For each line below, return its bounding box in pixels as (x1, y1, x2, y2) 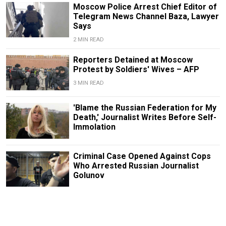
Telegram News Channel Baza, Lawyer (73, 12, 219, 22)
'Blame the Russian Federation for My (73, 103, 216, 113)
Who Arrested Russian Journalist (73, 160, 199, 171)
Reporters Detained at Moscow (73, 55, 193, 65)
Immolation (73, 122, 116, 132)
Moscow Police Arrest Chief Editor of (73, 2, 217, 12)
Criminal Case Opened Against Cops (73, 151, 211, 161)
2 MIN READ (73, 36, 104, 43)
